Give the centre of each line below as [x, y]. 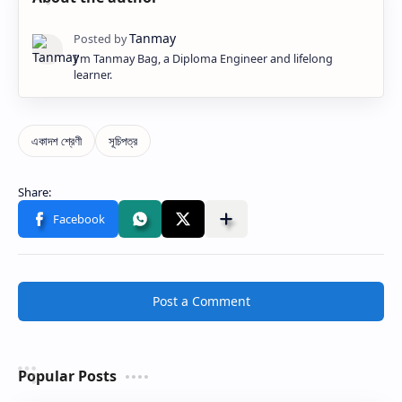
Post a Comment [201, 301]
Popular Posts [67, 376]
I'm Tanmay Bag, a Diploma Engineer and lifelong [203, 58]
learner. [93, 74]
